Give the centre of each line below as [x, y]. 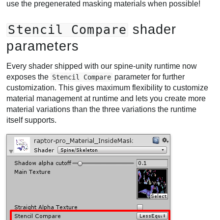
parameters [43, 46]
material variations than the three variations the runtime [102, 109]
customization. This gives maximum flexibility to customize [108, 87]
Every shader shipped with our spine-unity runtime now [102, 66]
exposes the [29, 77]
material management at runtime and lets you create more [106, 98]
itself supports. [32, 120]
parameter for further [149, 77]
